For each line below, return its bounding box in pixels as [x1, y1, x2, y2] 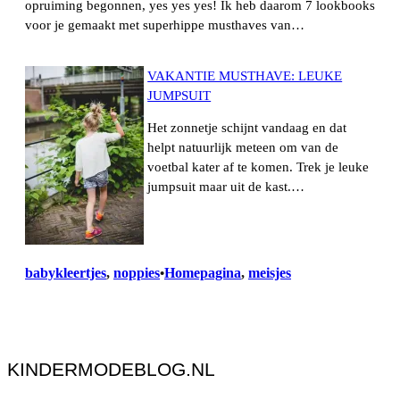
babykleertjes [25, 264, 106, 280]
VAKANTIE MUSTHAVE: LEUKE [147, 68, 343, 83]
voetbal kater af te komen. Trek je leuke [147, 160, 370, 175]
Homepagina [164, 264, 241, 280]
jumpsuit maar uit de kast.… [147, 179, 305, 195]
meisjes [248, 264, 291, 280]
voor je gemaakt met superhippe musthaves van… [25, 18, 304, 33]
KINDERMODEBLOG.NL [7, 359, 215, 380]
